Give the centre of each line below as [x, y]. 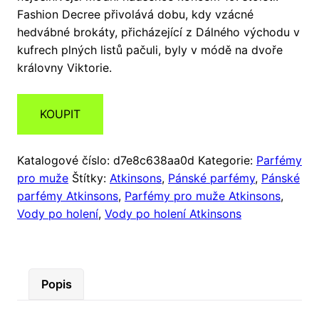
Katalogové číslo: [65, 160]
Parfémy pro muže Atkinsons [203, 195]
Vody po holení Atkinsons [173, 213]
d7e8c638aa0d [154, 160]
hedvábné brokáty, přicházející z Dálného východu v [158, 32]
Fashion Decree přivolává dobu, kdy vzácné [135, 14]
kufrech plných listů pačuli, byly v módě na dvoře [150, 49]
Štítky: [91, 178]
